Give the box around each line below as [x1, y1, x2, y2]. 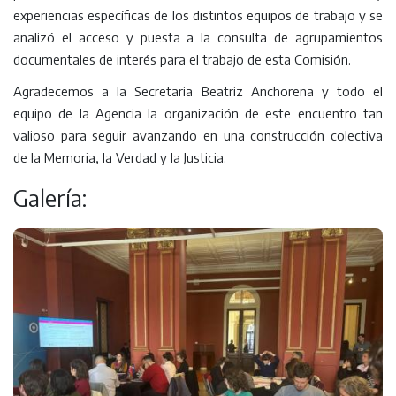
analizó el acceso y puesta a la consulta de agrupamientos [13, 29, 383, 46]
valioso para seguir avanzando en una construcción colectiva [13, 127, 383, 144]
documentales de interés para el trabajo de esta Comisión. [13, 51, 351, 68]
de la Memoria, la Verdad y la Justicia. [13, 149, 226, 166]
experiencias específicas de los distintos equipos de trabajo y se [13, 7, 383, 24]
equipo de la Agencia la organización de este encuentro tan [13, 105, 383, 122]
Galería [13, 184, 82, 213]
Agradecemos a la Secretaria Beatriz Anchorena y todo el [13, 83, 383, 100]
